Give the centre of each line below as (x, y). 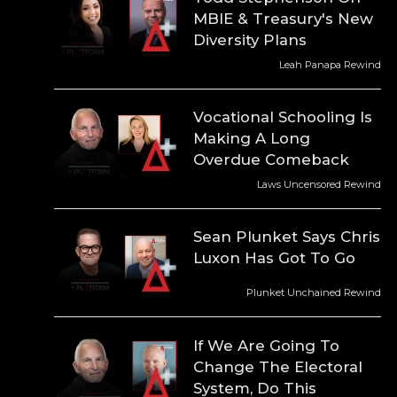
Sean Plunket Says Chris (287, 237)
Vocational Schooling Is (283, 117)
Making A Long (252, 138)
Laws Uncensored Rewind (319, 184)
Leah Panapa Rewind (330, 64)
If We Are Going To (267, 345)
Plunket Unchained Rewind (313, 293)
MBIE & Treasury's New (284, 18)
